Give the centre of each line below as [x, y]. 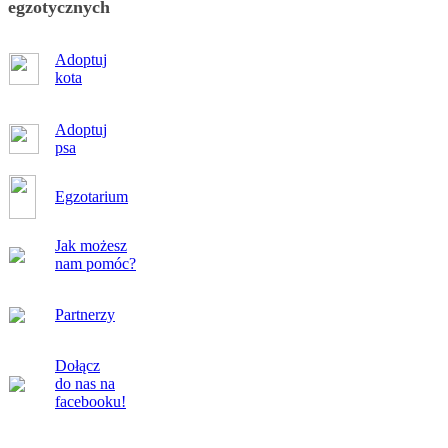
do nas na [85, 384]
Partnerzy [85, 315]
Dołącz [77, 366]
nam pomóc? [95, 264]
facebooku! [90, 402]
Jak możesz [91, 246]
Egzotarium [91, 197]
